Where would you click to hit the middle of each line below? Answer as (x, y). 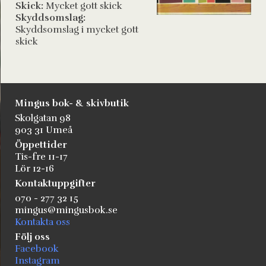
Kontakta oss (42, 222)
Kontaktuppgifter (55, 183)
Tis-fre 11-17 (41, 157)
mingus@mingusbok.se (66, 210)
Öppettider (41, 145)
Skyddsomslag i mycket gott (77, 30)
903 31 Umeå (44, 130)
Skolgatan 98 (43, 118)
